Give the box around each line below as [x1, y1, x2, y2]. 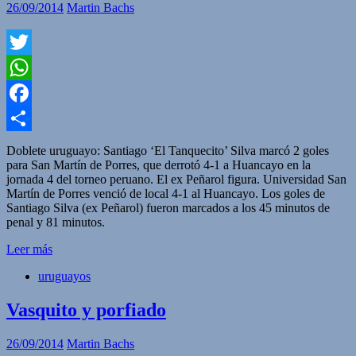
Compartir [6, 136, 57, 150]
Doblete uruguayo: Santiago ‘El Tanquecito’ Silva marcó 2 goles [6, 143, 329, 157]
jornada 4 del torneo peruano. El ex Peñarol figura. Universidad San [6, 172, 346, 186]
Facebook [6, 110, 56, 125]
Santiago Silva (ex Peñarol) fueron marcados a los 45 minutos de [6, 200, 330, 215]
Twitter [6, 60, 42, 74]
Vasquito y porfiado [6, 299, 166, 320]
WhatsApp [6, 85, 60, 99]
